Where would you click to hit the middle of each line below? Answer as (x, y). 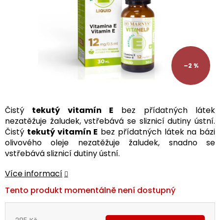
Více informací (34, 174)
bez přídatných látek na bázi (156, 132)
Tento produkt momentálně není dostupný (90, 191)
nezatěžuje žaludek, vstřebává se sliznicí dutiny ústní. (110, 121)
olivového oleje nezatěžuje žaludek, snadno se (110, 143)
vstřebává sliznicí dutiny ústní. (62, 154)
